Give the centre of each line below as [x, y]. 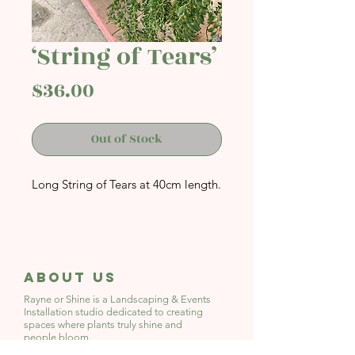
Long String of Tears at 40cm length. [126, 184]
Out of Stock [127, 139]
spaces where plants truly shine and [103, 324]
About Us [70, 277]
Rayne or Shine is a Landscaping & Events [117, 299]
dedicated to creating [155, 312]
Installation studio [65, 312]
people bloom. [57, 337]
